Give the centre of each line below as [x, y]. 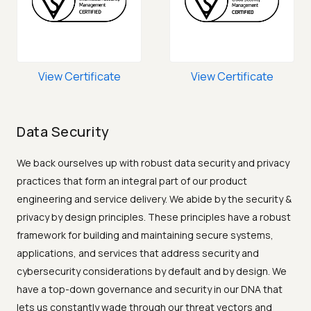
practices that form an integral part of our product [132, 181]
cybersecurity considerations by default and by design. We [152, 271]
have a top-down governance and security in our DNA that [150, 289]
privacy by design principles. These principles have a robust [154, 217]
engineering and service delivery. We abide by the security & [154, 199]
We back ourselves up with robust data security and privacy [153, 163]
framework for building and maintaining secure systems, [145, 235]
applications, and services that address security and [138, 253]
